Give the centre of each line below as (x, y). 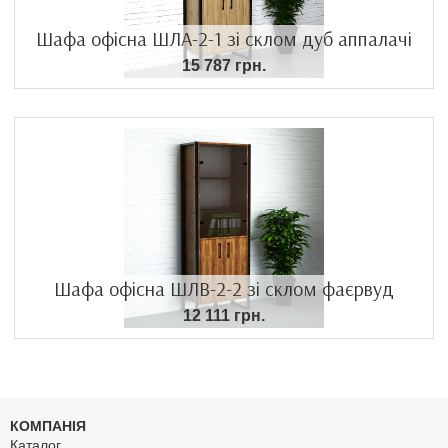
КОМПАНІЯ (48, 426)
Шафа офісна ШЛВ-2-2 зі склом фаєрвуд (224, 289)
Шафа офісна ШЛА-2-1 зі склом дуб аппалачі (224, 39)
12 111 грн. (224, 316)
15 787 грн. (224, 66)
